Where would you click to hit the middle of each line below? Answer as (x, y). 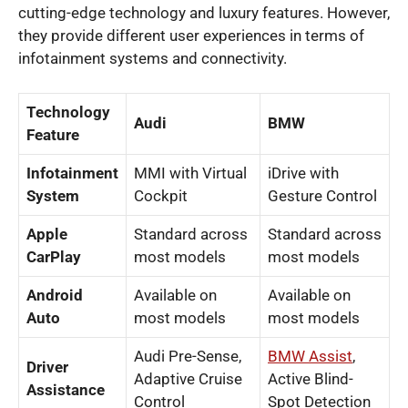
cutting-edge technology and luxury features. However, (204, 12)
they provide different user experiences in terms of (191, 35)
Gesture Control (322, 196)
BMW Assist (310, 356)
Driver (47, 367)
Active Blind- (311, 379)
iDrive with (303, 173)
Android (55, 295)
